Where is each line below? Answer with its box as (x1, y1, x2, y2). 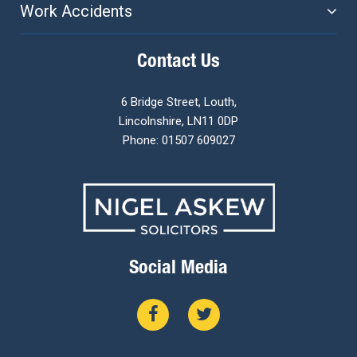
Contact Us (137, 53, 220, 73)
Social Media (129, 260, 228, 280)
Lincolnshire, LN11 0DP (119, 113, 238, 128)
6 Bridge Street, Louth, (120, 94, 237, 109)
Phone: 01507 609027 (122, 132, 235, 147)
